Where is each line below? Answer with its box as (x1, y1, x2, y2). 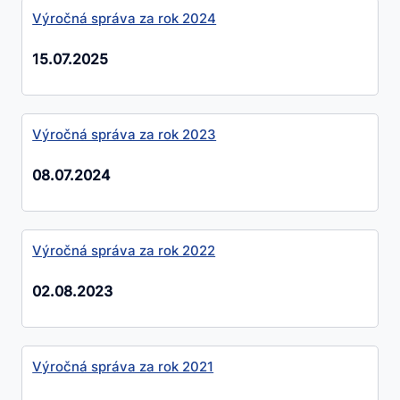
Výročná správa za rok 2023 (32, 125, 217, 143)
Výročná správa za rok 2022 (32, 241, 216, 259)
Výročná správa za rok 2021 (32, 357, 214, 375)
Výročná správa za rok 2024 (32, 9, 217, 27)
